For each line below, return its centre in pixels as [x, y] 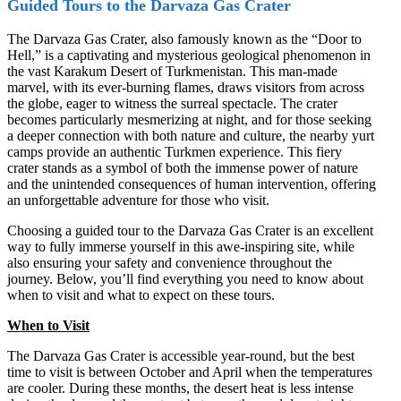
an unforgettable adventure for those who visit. [138, 200]
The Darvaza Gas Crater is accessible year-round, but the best [181, 355]
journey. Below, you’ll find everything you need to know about [185, 278]
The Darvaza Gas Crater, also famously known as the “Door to [184, 38]
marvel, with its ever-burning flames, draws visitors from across [186, 87]
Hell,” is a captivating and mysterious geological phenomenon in [189, 55]
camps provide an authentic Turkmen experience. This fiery [175, 151]
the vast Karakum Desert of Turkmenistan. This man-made [172, 71]
